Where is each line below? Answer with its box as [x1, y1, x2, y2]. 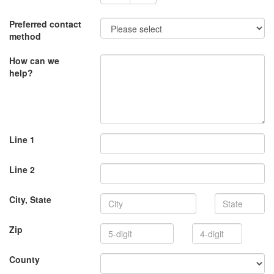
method [9, 30, 41, 42]
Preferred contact [9, 18, 81, 30]
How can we [9, 54, 59, 67]
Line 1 [9, 133, 35, 146]
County [9, 253, 40, 265]
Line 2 [9, 163, 35, 176]
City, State [9, 193, 51, 206]
